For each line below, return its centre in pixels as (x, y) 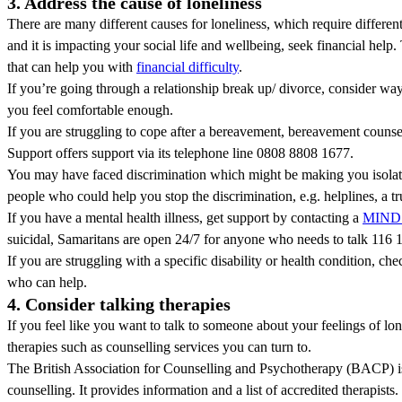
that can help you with (72, 66)
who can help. (52, 282)
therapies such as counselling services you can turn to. (159, 346)
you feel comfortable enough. (90, 109)
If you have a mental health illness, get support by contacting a (185, 217)
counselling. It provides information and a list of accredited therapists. (203, 389)
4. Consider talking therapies (119, 304)
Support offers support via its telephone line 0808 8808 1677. (180, 153)
